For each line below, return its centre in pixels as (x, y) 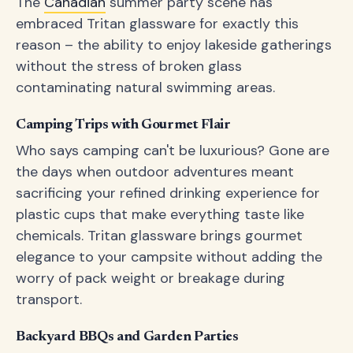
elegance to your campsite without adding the (169, 257)
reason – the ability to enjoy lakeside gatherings (174, 45)
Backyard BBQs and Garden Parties (127, 337)
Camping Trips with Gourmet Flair (123, 125)
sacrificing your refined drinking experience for (168, 193)
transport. (49, 299)
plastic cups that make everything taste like (160, 214)
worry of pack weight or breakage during (150, 278)
